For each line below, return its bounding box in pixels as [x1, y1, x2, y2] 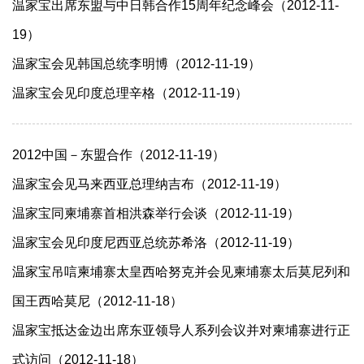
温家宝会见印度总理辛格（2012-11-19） [12, 86, 248, 100]
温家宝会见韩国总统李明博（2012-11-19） [12, 57, 261, 71]
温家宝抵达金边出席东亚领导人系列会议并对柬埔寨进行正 [12, 323, 350, 337]
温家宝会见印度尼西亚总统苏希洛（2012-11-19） [12, 236, 300, 249]
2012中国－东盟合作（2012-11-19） [12, 148, 225, 162]
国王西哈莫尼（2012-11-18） [12, 294, 183, 308]
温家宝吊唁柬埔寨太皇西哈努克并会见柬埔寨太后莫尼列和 [12, 265, 350, 279]
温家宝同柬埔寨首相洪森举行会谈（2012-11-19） [12, 206, 300, 220]
